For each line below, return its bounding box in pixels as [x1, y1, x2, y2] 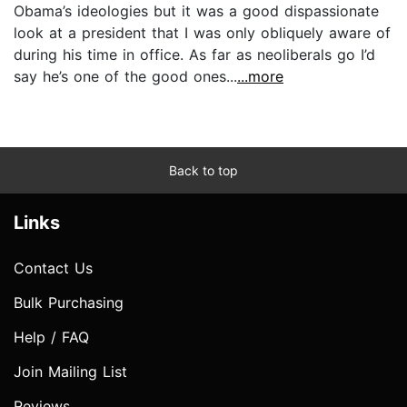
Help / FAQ [14, 327, 89, 346]
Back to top [169, 162, 238, 178]
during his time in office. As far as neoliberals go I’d [14, 45, 375, 64]
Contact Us [14, 258, 93, 277]
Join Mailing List [14, 362, 127, 381]
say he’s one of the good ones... [14, 66, 237, 85]
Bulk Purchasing [14, 293, 124, 312]
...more [237, 66, 283, 85]
